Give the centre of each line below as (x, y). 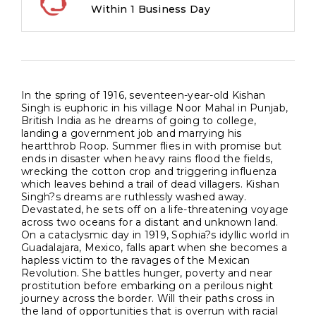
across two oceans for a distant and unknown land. (150, 223)
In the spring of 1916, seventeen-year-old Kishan (144, 96)
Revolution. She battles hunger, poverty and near (147, 273)
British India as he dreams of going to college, (139, 121)
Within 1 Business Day (151, 10)
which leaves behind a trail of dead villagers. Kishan (150, 184)
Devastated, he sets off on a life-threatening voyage (155, 210)
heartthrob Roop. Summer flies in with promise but (152, 146)
